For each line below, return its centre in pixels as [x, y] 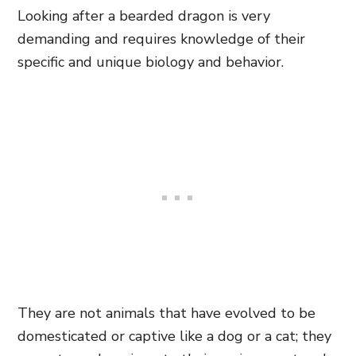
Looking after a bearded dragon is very [144, 16]
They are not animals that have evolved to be [166, 313]
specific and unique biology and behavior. [151, 62]
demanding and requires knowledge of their [161, 39]
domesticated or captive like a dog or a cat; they [174, 336]
